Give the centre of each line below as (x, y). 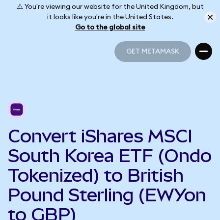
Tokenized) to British (96, 175)
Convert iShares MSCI (100, 136)
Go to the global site (110, 27)
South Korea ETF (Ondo (110, 156)
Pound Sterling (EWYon (107, 195)
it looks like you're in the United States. (110, 17)
